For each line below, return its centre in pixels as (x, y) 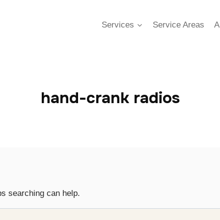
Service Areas (178, 25)
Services (118, 25)
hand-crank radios (110, 98)
